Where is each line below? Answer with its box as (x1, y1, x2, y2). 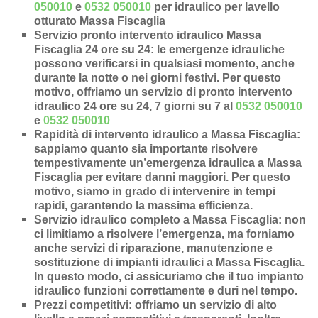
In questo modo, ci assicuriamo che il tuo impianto (34, 270, 305, 283)
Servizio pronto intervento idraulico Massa (34, 29, 262, 42)
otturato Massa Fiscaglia (34, 15, 166, 28)
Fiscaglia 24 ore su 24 (34, 43, 151, 56)
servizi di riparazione (70, 242, 182, 255)
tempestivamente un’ (34, 157, 147, 170)
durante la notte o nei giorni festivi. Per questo (34, 72, 282, 84)
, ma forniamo (221, 228, 295, 241)
